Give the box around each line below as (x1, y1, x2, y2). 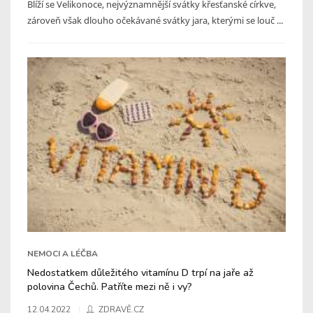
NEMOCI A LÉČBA (27, 247, 98, 259)
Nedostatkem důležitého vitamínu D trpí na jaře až (27, 265, 254, 279)
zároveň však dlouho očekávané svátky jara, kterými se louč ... (27, 13, 283, 27)
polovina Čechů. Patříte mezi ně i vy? (27, 279, 192, 293)
